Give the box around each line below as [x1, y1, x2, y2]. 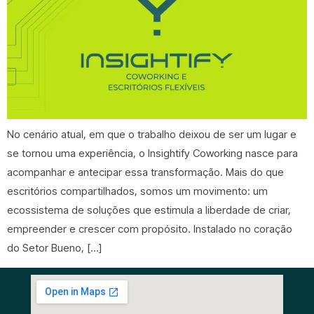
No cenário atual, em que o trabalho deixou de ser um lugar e [7, 128, 296, 142]
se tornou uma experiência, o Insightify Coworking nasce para [7, 146, 298, 161]
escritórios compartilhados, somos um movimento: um [7, 184, 268, 198]
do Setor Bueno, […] [7, 241, 102, 255]
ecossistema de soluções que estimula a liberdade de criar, [7, 203, 291, 217]
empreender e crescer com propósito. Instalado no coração [7, 222, 292, 236]
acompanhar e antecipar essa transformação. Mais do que [7, 165, 284, 179]
